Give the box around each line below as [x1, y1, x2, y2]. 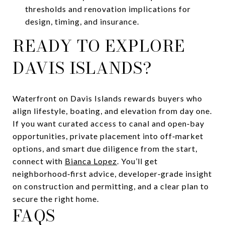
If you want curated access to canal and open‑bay [13, 118, 204, 128]
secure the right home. [13, 193, 99, 203]
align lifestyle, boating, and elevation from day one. [13, 105, 212, 116]
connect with [13, 156, 65, 166]
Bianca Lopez [65, 156, 117, 166]
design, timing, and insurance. [25, 16, 139, 26]
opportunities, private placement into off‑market [13, 131, 203, 141]
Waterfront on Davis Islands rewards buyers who [13, 93, 202, 103]
